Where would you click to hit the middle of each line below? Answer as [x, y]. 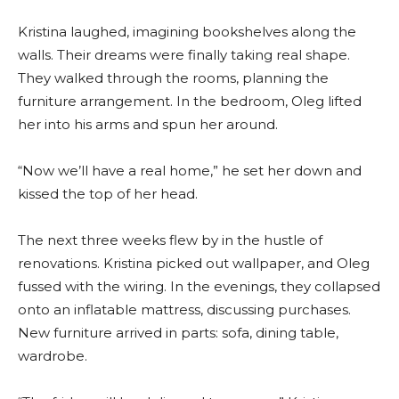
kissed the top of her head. [108, 194]
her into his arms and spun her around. [148, 125]
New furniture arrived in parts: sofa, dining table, [178, 333]
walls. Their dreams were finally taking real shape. [184, 55]
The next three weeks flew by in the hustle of [170, 240]
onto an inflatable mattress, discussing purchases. [184, 310]
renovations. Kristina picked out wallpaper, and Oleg [194, 264]
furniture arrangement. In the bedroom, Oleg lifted [190, 102]
